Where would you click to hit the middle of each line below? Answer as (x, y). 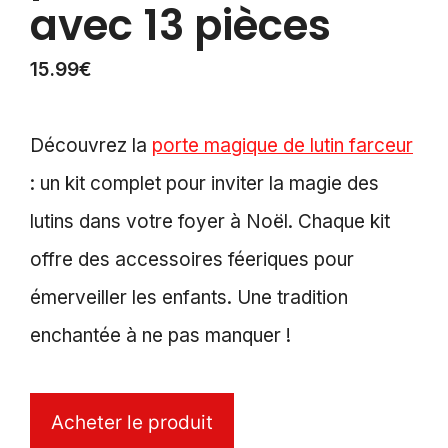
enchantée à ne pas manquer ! (160, 336)
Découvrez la (91, 146)
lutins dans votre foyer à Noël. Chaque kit (210, 222)
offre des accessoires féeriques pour (192, 260)
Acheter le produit (132, 423)
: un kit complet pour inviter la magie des (204, 184)
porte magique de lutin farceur (282, 146)
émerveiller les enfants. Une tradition (189, 298)
